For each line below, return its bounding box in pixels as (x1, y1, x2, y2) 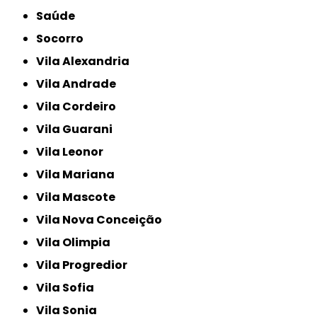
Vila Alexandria (45, 53, 130, 70)
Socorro (43, 30, 84, 47)
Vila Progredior (45, 257, 128, 274)
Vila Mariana (45, 166, 115, 183)
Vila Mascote (45, 189, 116, 206)
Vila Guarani (45, 121, 113, 138)
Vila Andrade (45, 76, 117, 93)
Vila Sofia (45, 279, 95, 296)
